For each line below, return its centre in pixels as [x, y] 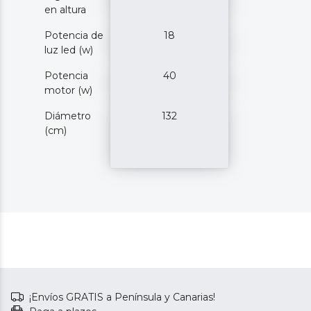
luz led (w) [69, 50]
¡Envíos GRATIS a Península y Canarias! [122, 297]
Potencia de [74, 35]
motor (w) [68, 90]
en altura [65, 9]
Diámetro [68, 116]
